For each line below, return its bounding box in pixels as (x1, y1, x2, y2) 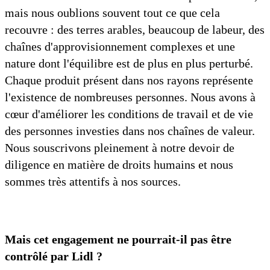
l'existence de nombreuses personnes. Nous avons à (5, 90, 256, 104)
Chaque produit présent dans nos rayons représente (5, 74, 253, 87)
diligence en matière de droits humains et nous (5, 158, 233, 172)
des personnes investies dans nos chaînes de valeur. (5, 124, 255, 138)
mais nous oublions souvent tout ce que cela (5, 6, 220, 20)
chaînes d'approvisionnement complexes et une (5, 40, 235, 54)
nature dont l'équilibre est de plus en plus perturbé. (5, 57, 253, 71)
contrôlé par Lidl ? (5, 250, 105, 263)
